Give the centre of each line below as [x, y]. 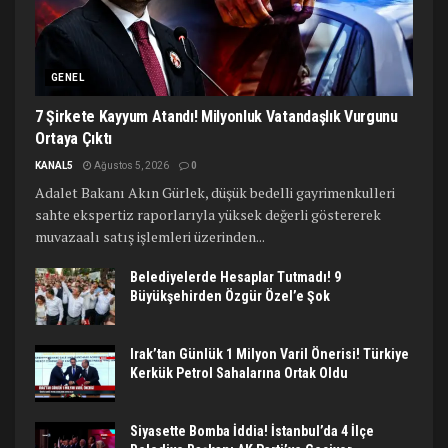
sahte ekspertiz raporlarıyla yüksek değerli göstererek [208, 215]
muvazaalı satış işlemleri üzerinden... [150, 237]
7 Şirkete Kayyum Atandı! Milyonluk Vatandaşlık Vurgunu [216, 117]
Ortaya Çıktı [74, 139]
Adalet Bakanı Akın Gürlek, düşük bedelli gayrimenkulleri [215, 193]
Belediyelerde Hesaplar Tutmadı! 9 [235, 277]
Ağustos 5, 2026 [130, 166]
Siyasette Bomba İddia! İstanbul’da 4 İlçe [252, 431]
